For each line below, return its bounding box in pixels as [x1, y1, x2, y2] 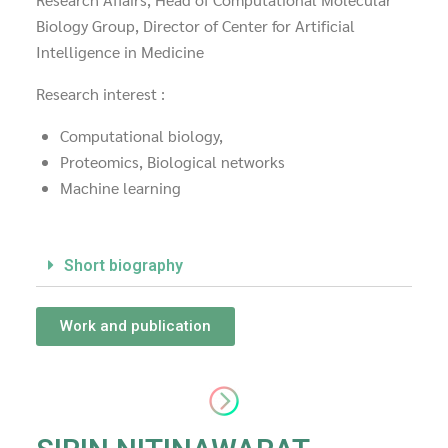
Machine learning [60, 177, 181, 199]
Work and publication [60, 317, 211, 336]
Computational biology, [60, 125, 223, 147]
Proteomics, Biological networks [60, 151, 285, 173]
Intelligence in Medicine [36, 41, 204, 63]
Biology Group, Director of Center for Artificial [36, 15, 355, 37]
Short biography [64, 256, 183, 276]
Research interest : [36, 83, 165, 105]
